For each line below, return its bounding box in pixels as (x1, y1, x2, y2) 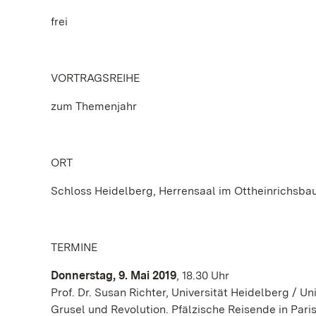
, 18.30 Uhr (176, 268, 229, 282)
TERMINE (51, 240, 97, 254)
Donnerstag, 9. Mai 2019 (51, 268, 176, 282)
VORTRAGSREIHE (51, 71, 140, 85)
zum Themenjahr (51, 99, 137, 113)
